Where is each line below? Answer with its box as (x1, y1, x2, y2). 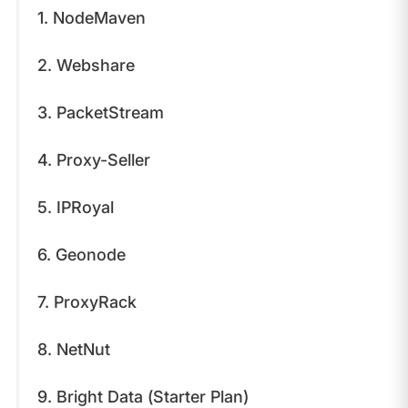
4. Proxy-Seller (36, 149, 150, 169)
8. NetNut (36, 339, 110, 359)
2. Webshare (36, 55, 135, 75)
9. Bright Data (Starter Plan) (36, 386, 249, 406)
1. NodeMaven (36, 7, 146, 27)
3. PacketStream (36, 102, 164, 122)
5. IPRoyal (36, 197, 114, 217)
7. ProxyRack (36, 291, 137, 311)
